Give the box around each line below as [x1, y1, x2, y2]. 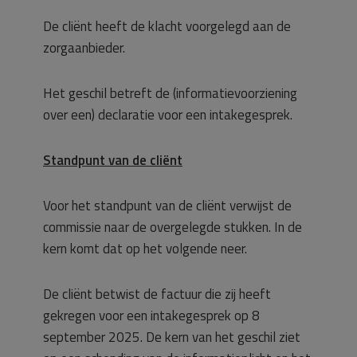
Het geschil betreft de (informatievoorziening [43, 83, 297, 104]
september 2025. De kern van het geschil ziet [43, 327, 300, 347]
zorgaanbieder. [43, 37, 125, 58]
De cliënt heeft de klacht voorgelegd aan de [43, 16, 291, 37]
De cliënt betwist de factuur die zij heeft [43, 284, 271, 304]
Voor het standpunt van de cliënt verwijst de [43, 195, 292, 216]
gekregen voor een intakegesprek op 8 [43, 305, 260, 326]
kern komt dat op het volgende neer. [43, 238, 247, 259]
